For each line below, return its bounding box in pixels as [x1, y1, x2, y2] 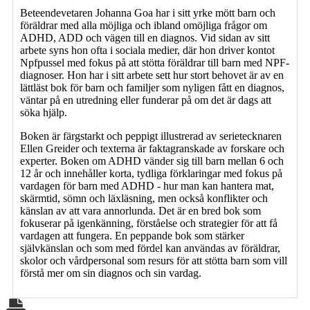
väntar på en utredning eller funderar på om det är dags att [20, 93, 271, 106]
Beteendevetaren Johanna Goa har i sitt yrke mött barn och [20, 6, 275, 19]
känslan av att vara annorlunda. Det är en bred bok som [20, 204, 261, 217]
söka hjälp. [20, 106, 67, 118]
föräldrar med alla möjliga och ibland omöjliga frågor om [20, 19, 267, 31]
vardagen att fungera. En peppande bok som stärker [20, 229, 244, 241]
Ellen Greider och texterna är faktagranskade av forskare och [20, 142, 284, 154]
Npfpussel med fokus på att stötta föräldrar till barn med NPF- [20, 56, 289, 69]
